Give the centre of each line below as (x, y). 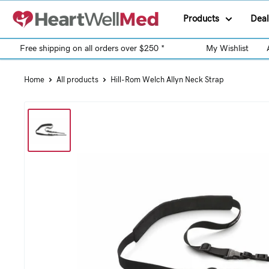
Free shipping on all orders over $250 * (92, 49)
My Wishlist (227, 49)
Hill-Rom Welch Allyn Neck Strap (167, 80)
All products (77, 80)
